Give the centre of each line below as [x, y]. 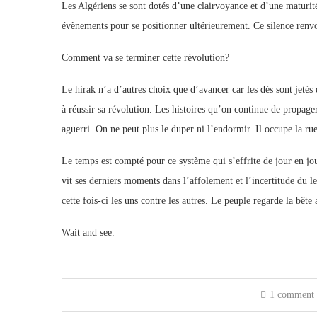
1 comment [292, 295]
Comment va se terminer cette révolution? [147, 58]
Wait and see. [88, 232]
